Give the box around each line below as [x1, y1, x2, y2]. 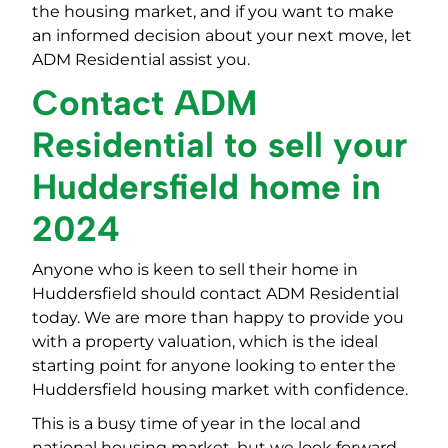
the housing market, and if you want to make [32, 2, 394, 22]
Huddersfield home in [32, 166, 381, 209]
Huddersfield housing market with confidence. [32, 380, 408, 400]
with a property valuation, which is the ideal [32, 332, 378, 352]
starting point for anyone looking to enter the [32, 356, 396, 376]
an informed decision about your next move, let [32, 26, 412, 46]
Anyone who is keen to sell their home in [32, 260, 358, 280]
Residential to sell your [32, 124, 407, 167]
